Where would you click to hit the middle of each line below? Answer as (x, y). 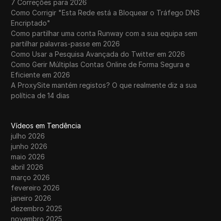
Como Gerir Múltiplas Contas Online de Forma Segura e (100, 65)
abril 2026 (27, 167)
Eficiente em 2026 (41, 75)
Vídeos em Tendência (46, 126)
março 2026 (31, 178)
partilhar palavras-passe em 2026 (66, 44)
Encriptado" (31, 23)
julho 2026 (28, 136)
